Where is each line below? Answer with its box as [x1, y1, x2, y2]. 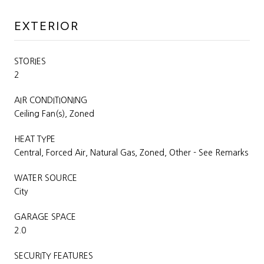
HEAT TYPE [14, 134, 55, 143]
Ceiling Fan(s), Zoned [14, 109, 94, 118]
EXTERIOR [14, 18, 79, 33]
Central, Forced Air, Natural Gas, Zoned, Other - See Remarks [14, 148, 248, 157]
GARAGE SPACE [14, 212, 76, 221]
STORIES [14, 57, 46, 65]
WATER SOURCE [14, 173, 77, 182]
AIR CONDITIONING [14, 95, 87, 104]
